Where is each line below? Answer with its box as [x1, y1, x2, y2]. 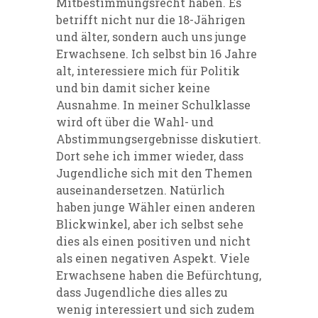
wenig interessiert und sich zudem [56, 301, 255, 317]
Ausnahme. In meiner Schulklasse [56, 97, 251, 112]
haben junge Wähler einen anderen [56, 199, 256, 214]
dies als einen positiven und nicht [56, 233, 251, 248]
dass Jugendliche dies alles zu [56, 284, 228, 300]
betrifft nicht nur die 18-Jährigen [56, 11, 246, 27]
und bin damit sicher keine [56, 79, 210, 95]
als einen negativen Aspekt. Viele [56, 250, 250, 265]
